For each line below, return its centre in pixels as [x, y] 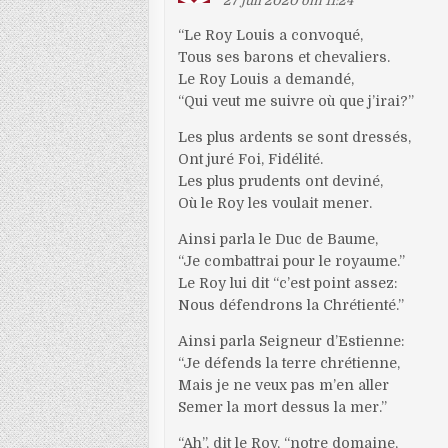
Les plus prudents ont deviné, [281, 181]
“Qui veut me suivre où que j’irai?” [296, 101]
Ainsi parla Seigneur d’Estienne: [291, 341]
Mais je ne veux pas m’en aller [284, 385]
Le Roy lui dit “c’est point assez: [288, 283]
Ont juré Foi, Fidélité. [251, 159]
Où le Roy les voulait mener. [275, 203]
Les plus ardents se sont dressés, [295, 137]
